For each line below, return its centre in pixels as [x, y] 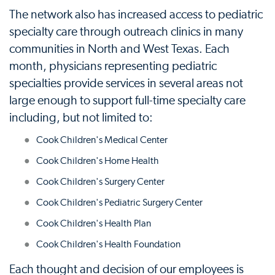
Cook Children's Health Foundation [108, 244]
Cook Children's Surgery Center [100, 181]
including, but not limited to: [81, 118]
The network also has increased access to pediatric [136, 14]
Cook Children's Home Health [98, 161]
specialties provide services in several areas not [126, 83]
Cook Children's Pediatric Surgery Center [119, 202]
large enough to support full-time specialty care [127, 100]
